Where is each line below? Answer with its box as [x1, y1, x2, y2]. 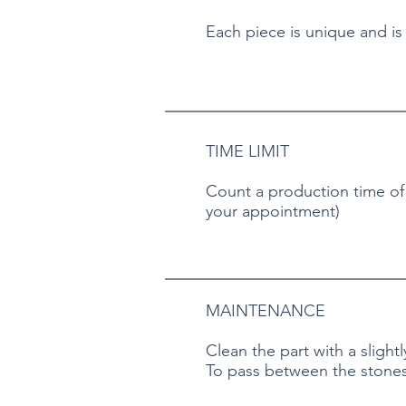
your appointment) [206, 201, 340, 222]
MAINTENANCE [206, 301, 325, 322]
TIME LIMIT [206, 141, 289, 162]
